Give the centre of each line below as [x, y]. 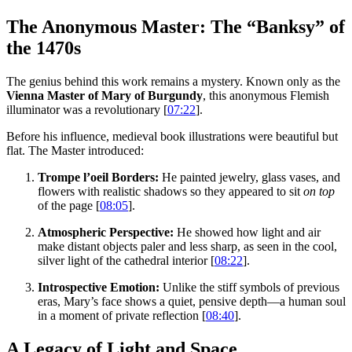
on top [319, 192]
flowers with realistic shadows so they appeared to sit [170, 192]
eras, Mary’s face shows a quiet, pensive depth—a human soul [192, 302]
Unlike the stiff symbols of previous [249, 288]
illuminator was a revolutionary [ [87, 110]
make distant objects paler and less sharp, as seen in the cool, [187, 247]
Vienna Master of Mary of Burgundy [104, 96]
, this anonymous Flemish [266, 96]
